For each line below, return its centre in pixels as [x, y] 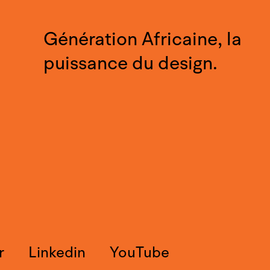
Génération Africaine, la [142, 39]
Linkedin [57, 253]
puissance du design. [130, 64]
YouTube [140, 253]
